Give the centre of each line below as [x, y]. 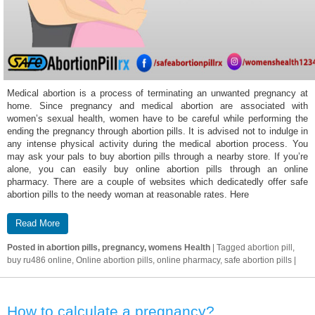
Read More [38, 223]
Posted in [26, 247]
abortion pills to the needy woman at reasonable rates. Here [128, 194]
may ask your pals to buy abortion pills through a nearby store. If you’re [157, 156]
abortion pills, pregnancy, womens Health [128, 247]
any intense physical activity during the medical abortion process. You [157, 144]
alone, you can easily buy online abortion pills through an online [157, 169]
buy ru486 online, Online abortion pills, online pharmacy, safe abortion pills [150, 260]
